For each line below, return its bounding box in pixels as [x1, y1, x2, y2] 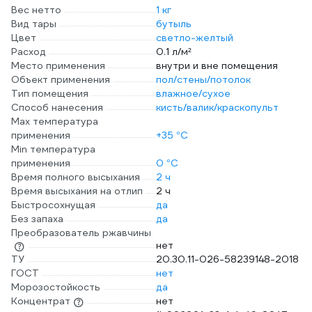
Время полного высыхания [11, 171, 140, 183]
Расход [11, 45, 46, 58]
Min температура [11, 143, 95, 155]
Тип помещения [11, 87, 88, 100]
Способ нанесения [11, 101, 103, 114]
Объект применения [11, 73, 110, 86]
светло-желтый [156, 31, 233, 44]
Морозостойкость [11, 281, 100, 294]
